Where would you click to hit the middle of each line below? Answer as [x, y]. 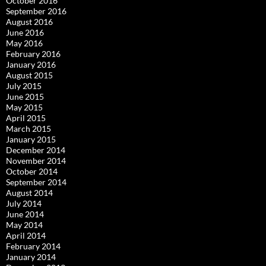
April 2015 [26, 118]
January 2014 [31, 257]
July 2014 [24, 204]
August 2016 [29, 22]
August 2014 [29, 193]
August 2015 [29, 75]
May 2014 [24, 225]
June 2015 [25, 97]
